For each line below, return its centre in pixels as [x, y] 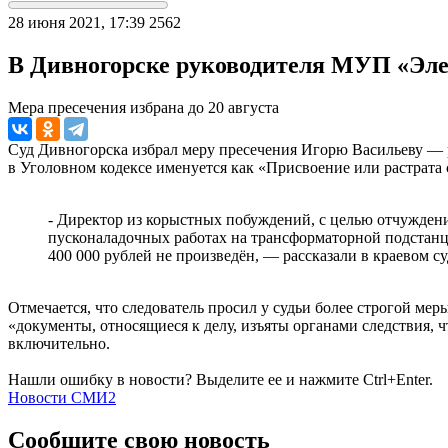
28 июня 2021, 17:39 [76, 22]
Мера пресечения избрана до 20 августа [143, 107]
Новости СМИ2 [62, 397]
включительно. [59, 343]
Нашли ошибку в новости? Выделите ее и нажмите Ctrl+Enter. [220, 379]
